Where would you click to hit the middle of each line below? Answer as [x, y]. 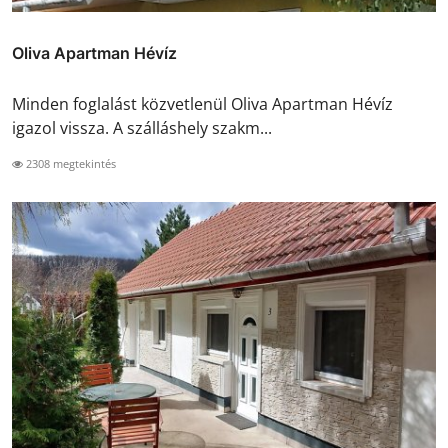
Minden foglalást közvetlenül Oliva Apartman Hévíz [202, 103]
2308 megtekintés [69, 163]
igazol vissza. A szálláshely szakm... [142, 127]
